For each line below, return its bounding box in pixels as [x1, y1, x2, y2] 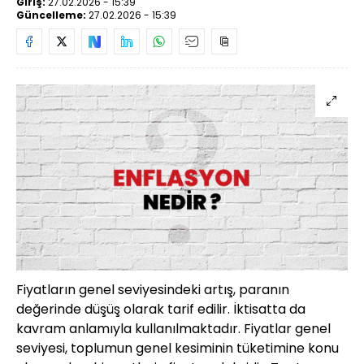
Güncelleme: [16, 7, 89, 22]
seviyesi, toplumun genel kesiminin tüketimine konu [16, 339, 339, 357]
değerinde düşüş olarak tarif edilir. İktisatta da [16, 300, 305, 318]
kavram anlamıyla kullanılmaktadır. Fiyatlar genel [16, 319, 331, 338]
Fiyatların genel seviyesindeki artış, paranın [16, 280, 289, 299]
